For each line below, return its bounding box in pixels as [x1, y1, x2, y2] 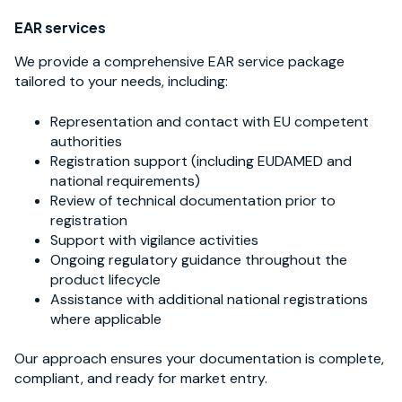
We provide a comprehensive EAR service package [14, 52, 345, 72]
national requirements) [50, 170, 200, 190]
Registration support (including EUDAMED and [50, 151, 352, 170]
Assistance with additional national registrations [50, 289, 368, 309]
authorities [50, 131, 122, 151]
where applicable [50, 309, 162, 328]
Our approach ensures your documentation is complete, [14, 348, 384, 368]
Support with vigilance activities [50, 230, 258, 249]
